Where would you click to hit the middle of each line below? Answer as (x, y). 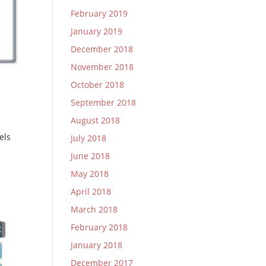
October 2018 (98, 85)
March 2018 (94, 209)
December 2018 (102, 49)
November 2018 (102, 67)
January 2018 (97, 245)
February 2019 (99, 13)
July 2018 (89, 138)
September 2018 (104, 102)
